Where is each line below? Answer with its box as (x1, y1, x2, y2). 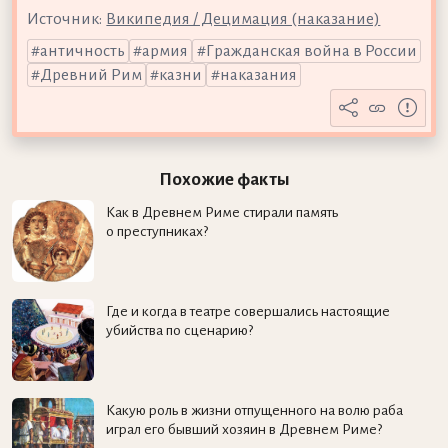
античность (39, 41, 125, 60)
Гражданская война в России (205, 41, 417, 60)
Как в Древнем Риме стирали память (105, 204, 338, 221)
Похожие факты (158, 169, 290, 189)
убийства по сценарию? (105, 322, 253, 339)
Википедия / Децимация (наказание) (106, 9, 381, 28)
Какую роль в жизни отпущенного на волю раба (105, 401, 403, 418)
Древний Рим (39, 65, 142, 84)
